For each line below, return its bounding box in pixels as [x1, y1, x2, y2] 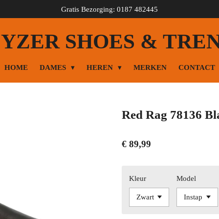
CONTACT [178, 64, 215, 71]
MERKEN [133, 64, 167, 71]
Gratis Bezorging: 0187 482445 [61, 5, 158, 13]
